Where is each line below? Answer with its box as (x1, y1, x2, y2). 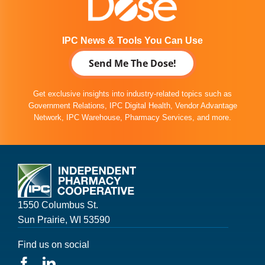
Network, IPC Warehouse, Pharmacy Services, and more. (34, 112, 231, 122)
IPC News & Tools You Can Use (62, 35, 203, 46)
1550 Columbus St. (17, 199, 98, 210)
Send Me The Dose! (89, 56, 176, 70)
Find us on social (17, 239, 89, 250)
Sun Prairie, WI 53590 (17, 214, 110, 225)
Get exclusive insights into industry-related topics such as (33, 89, 232, 98)
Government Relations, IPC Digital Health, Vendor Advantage (28, 101, 237, 110)
